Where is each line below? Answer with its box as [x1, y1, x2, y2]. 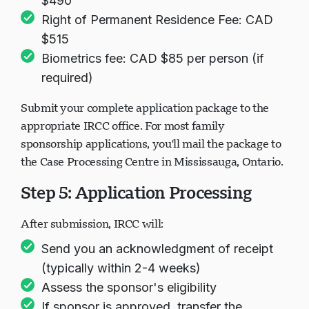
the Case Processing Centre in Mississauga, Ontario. [21, 154, 283, 169]
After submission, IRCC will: [21, 216, 163, 231]
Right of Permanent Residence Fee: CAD [41, 12, 273, 27]
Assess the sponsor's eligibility [41, 280, 217, 295]
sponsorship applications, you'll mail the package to [21, 136, 281, 151]
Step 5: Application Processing [21, 181, 252, 203]
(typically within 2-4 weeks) [41, 261, 201, 275]
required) [41, 70, 93, 85]
